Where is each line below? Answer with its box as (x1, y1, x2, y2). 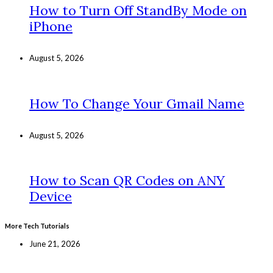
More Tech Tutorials (5, 222, 69, 230)
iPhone (29, 18, 73, 35)
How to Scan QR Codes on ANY (29, 172, 225, 190)
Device (29, 188, 72, 205)
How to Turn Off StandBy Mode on (29, 2, 247, 19)
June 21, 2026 (29, 239, 80, 249)
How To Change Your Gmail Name (29, 94, 244, 112)
